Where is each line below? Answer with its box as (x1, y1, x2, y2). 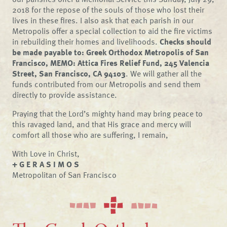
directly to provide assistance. (12, 89, 118, 101)
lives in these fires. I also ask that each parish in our (12, 14, 194, 26)
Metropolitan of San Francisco (12, 169, 117, 181)
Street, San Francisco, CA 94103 (12, 67, 126, 80)
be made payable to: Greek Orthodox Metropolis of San (12, 46, 209, 58)
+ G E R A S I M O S (12, 158, 80, 170)
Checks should (160, 35, 212, 48)
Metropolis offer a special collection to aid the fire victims (12, 25, 213, 37)
